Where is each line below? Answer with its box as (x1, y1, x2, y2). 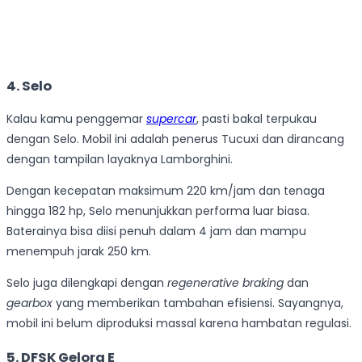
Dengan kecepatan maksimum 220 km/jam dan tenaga (6, 183, 325, 200)
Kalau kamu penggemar (6, 111, 146, 128)
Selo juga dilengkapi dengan (6, 275, 167, 292)
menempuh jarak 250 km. (6, 243, 151, 260)
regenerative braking (167, 275, 284, 292)
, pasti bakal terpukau (196, 111, 317, 128)
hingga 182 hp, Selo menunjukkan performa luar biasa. (6, 203, 309, 220)
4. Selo (6, 76, 52, 95)
